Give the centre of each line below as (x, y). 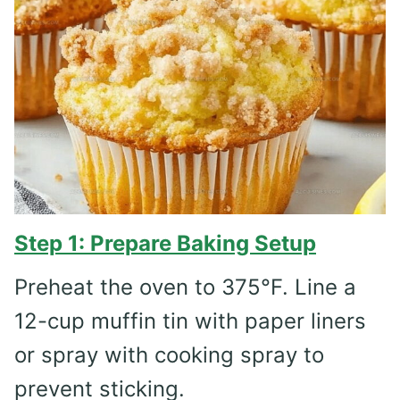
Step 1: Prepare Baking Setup (165, 243)
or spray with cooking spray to (169, 354)
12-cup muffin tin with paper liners (190, 321)
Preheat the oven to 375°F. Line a (185, 287)
